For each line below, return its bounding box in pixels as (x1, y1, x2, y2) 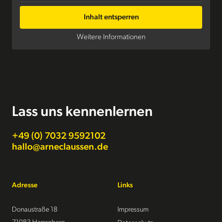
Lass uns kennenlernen (12, 105, 153, 119)
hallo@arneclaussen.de (12, 142, 109, 152)
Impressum (117, 206, 149, 214)
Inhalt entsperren (83, 13, 139, 21)
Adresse (12, 182, 38, 189)
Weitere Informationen (76, 33, 146, 41)
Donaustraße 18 (12, 206, 58, 214)
